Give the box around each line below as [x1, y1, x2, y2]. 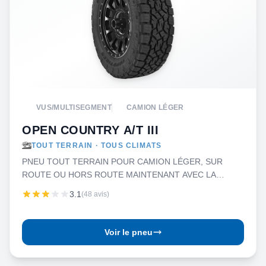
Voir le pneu [104, 227, 153, 237]
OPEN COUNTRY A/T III [22, 123, 159, 137]
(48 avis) [81, 190, 109, 198]
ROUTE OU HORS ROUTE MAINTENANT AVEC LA [22, 170, 216, 179]
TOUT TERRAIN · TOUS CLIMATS [31, 141, 162, 150]
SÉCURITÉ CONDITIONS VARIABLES [22, 183, 165, 192]
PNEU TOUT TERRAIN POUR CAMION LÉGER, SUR [22, 157, 223, 166]
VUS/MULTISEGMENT [36, 103, 112, 112]
